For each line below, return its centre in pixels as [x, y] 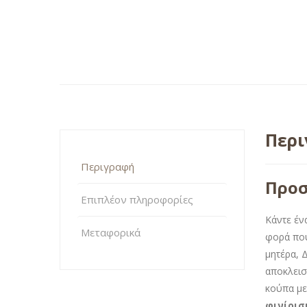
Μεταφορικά [111, 232]
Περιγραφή [108, 166]
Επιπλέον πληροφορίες [137, 199]
